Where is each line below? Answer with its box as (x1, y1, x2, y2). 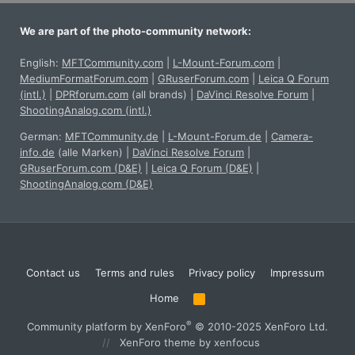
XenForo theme (119, 336, 196, 349)
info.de (20, 146, 55, 159)
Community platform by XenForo (27, 320, 186, 334)
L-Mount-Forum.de (168, 130, 261, 143)
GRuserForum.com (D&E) (20, 162, 142, 175)
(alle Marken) (55, 146, 123, 159)
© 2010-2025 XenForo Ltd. (195, 320, 328, 334)
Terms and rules (94, 266, 174, 280)
